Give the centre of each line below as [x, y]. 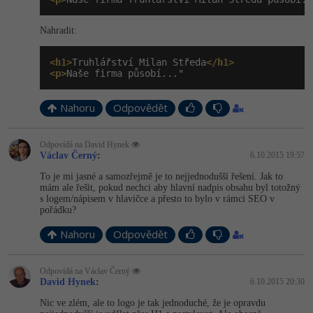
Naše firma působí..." [125, 73]
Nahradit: [58, 30]
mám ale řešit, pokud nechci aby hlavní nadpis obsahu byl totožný [170, 187]
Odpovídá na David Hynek [86, 144]
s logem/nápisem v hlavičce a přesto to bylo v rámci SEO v [157, 198]
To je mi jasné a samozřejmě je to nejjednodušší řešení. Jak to [161, 176]
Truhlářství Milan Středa [139, 62]
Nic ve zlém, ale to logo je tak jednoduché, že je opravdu [153, 303]
